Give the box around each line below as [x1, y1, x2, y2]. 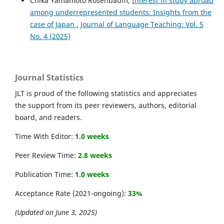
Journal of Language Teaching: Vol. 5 [80, 19, 203, 29]
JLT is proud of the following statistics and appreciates [15, 88, 197, 98]
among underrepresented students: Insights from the [29, 7, 211, 17]
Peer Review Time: [15, 150, 78, 160]
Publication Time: [15, 169, 75, 179]
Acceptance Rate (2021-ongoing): [15, 188, 128, 198]
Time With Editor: [15, 131, 75, 141]
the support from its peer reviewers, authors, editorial [15, 100, 196, 110]
